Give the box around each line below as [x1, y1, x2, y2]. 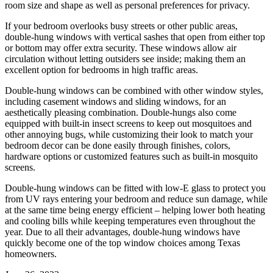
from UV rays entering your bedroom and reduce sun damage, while [5, 193, 268, 204]
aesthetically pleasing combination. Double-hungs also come [5, 107, 236, 118]
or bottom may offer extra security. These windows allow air [5, 42, 236, 53]
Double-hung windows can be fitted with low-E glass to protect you [5, 182, 266, 193]
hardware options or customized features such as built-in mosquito [5, 151, 258, 161]
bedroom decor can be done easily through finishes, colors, [5, 140, 230, 151]
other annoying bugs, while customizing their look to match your [5, 129, 253, 140]
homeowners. [5, 248, 57, 259]
